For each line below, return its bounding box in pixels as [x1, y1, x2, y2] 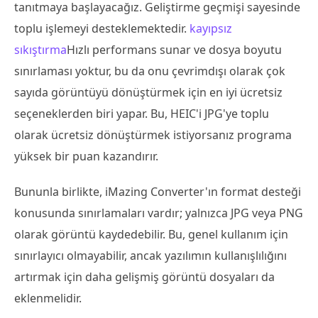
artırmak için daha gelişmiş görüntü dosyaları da [14, 268, 275, 285]
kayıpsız [190, 20, 232, 36]
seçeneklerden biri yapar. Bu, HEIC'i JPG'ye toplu [14, 105, 269, 121]
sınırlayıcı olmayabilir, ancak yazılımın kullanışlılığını [14, 247, 287, 263]
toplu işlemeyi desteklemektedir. [14, 20, 190, 36]
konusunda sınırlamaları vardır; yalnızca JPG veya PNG [14, 204, 303, 221]
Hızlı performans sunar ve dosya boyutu [67, 41, 282, 57]
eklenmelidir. [14, 290, 82, 306]
